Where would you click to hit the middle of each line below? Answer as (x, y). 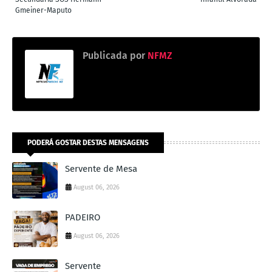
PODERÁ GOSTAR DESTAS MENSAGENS (88, 142)
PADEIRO (83, 217)
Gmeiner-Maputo (43, 10)
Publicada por (114, 55)
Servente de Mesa (101, 168)
